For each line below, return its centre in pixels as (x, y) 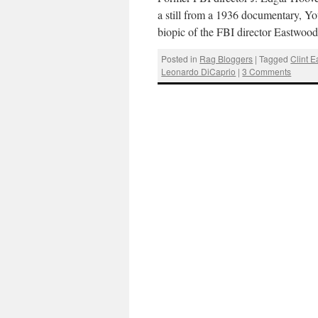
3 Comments (267, 72)
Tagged (274, 59)
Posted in (180, 59)
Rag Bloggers (226, 59)
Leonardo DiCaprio (199, 72)
